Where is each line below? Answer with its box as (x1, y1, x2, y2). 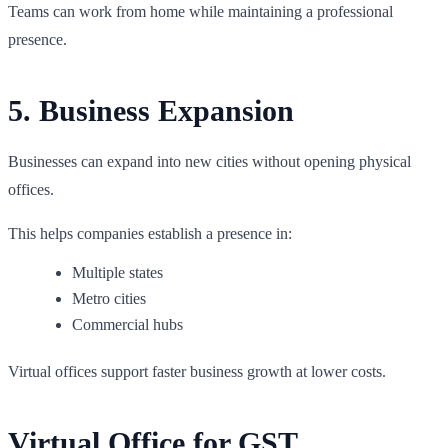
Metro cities (72, 289, 146, 307)
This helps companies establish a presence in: (8, 224, 292, 242)
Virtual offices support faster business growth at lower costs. (8, 362, 386, 380)
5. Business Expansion (8, 93, 294, 127)
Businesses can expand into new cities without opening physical (8, 152, 411, 170)
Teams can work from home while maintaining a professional (8, 2, 393, 20)
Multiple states (72, 263, 163, 281)
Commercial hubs (72, 315, 183, 333)
